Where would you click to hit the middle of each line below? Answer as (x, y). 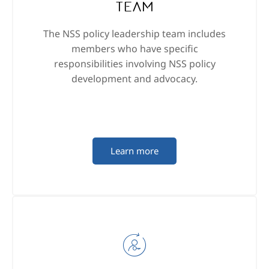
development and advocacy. (134, 79)
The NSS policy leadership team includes (134, 34)
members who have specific (134, 49)
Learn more (134, 151)
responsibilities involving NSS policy (134, 64)
